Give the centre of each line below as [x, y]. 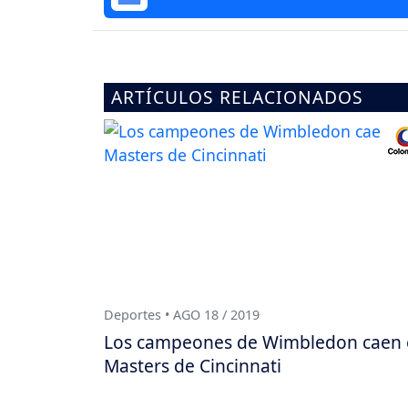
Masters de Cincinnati [193, 365]
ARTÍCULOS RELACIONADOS [237, 97]
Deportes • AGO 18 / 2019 [182, 314]
